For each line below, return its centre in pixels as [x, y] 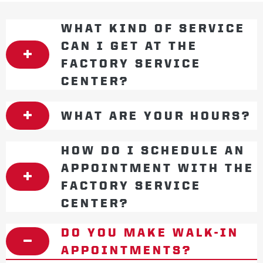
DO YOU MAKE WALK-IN [150, 232]
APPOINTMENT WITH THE [158, 168]
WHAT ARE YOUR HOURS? [156, 116]
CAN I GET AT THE [129, 46]
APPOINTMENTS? [127, 250]
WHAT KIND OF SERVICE [153, 28]
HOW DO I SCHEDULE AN [153, 150]
